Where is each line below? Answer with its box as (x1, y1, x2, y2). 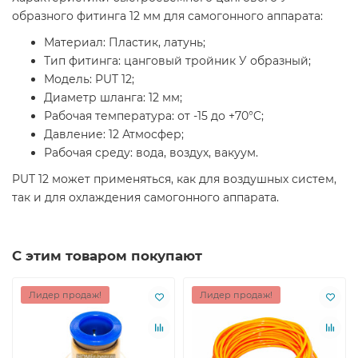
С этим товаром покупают (12, 247, 202, 264)
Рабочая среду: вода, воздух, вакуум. (44, 145, 258, 160)
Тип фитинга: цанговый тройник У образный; (44, 53, 311, 68)
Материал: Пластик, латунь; (44, 34, 205, 50)
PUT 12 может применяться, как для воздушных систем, (12, 171, 336, 186)
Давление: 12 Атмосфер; (44, 126, 184, 141)
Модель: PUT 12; (44, 71, 134, 86)
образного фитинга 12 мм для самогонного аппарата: (12, 8, 323, 23)
